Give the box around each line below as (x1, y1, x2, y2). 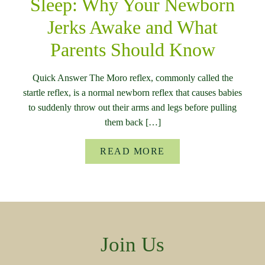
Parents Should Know (50, 39, 215, 61)
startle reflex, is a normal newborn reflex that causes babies (23, 88, 242, 98)
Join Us (101, 233, 164, 257)
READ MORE (100, 146, 165, 157)
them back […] (104, 117, 161, 128)
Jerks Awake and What (47, 17, 218, 38)
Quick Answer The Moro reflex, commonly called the (32, 73, 233, 83)
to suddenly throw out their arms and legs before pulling (28, 102, 237, 113)
